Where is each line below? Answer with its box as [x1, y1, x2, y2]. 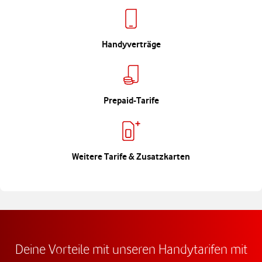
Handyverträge [101, 39, 161, 50]
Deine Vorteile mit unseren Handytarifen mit [15, 241, 247, 257]
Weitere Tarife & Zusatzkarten [72, 151, 190, 162]
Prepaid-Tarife [103, 95, 159, 106]
